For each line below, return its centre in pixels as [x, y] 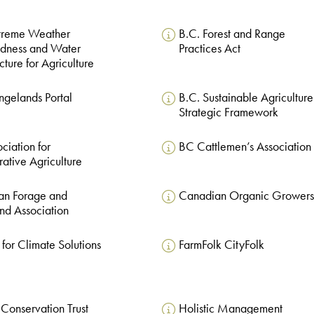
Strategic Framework [228, 112]
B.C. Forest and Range [232, 34]
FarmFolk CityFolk [221, 245]
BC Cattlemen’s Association [245, 147]
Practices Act [209, 49]
